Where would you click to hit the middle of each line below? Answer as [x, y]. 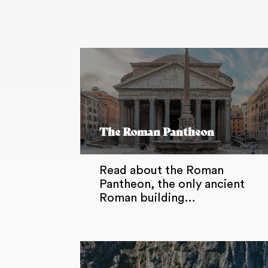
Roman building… [148, 198]
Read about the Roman [162, 171]
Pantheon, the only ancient [172, 185]
